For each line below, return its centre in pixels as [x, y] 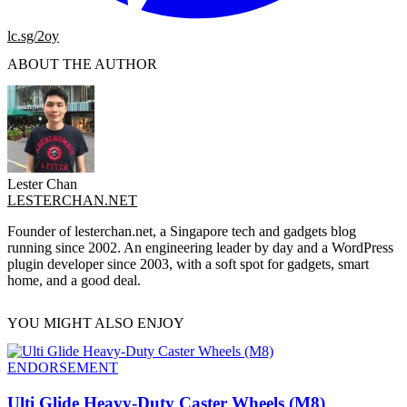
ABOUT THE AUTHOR [82, 65]
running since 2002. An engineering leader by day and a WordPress [200, 247]
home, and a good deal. [74, 280]
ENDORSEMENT [63, 368]
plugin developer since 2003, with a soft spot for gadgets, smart [188, 263]
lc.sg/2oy [33, 36]
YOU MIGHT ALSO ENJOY [96, 323]
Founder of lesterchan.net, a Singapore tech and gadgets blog [182, 231]
